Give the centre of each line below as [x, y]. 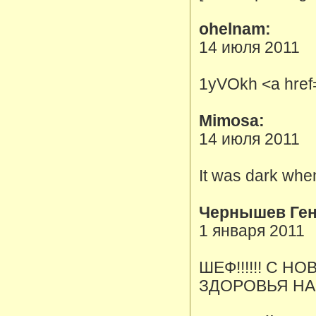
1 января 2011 [252, 231]
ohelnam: [235, 29]
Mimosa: [232, 121]
